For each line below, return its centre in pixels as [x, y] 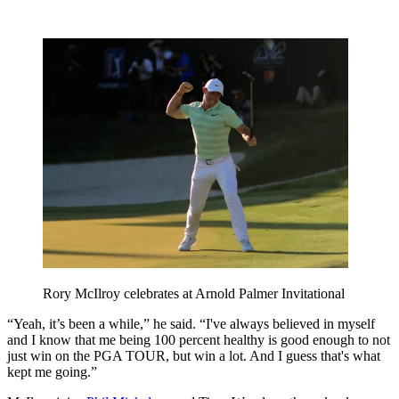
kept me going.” [52, 371]
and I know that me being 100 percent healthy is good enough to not [199, 339]
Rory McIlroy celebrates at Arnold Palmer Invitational [194, 293]
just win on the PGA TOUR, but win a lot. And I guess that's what [194, 355]
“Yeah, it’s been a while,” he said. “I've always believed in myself [191, 323]
